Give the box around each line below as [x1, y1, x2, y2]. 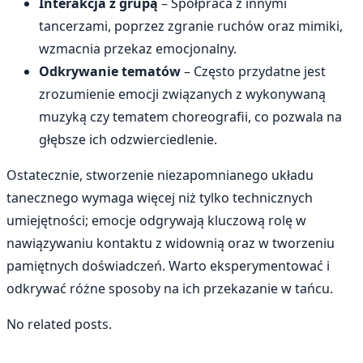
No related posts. [6, 314, 112, 333]
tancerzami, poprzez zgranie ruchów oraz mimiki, [39, 16, 343, 35]
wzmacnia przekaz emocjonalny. [39, 39, 237, 58]
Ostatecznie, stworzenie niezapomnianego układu [6, 165, 314, 184]
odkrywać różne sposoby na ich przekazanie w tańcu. [6, 279, 333, 297]
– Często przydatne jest [181, 62, 326, 80]
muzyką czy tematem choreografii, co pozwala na [39, 107, 342, 126]
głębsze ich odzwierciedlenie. [39, 130, 217, 148]
